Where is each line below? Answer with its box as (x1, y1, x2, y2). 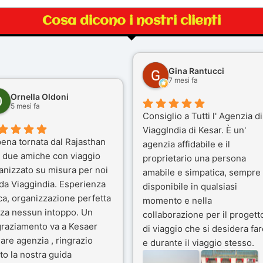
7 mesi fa (168, 75, 198, 85)
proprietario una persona (142, 152, 246, 164)
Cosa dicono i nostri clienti (42, 14, 221, 28)
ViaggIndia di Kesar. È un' (142, 124, 246, 136)
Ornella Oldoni (11, 91, 69, 102)
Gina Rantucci (168, 65, 224, 76)
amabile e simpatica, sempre (142, 166, 261, 178)
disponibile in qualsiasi (142, 180, 237, 192)
